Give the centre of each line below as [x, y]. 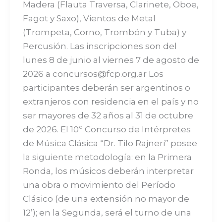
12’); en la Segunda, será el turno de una [107, 212]
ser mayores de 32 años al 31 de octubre [108, 115]
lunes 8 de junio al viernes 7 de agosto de [111, 60]
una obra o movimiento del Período [99, 185]
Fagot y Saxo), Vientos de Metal [89, 18]
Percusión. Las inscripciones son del [100, 46]
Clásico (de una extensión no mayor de [106, 198]
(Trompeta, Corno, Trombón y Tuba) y [104, 32]
